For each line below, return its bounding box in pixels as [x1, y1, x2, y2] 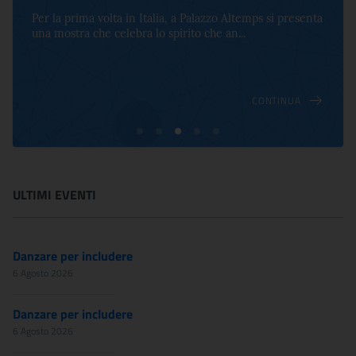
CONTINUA [251, 92, 301, 108]
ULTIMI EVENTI [13, 185, 96, 204]
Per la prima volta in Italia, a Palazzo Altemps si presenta [32, 11, 323, 25]
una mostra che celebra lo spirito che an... [32, 26, 246, 41]
